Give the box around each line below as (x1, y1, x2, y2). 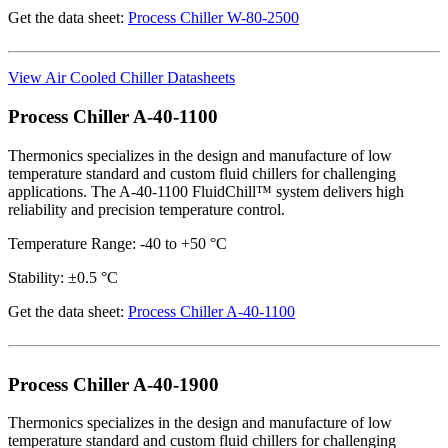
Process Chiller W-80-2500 (128, 9, 299, 27)
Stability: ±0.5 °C (8, 268, 118, 286)
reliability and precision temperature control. (8, 200, 285, 218)
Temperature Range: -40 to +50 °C (8, 234, 227, 252)
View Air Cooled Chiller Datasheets (8, 69, 235, 87)
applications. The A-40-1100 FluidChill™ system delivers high (8, 182, 404, 200)
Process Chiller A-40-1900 (8, 373, 219, 395)
